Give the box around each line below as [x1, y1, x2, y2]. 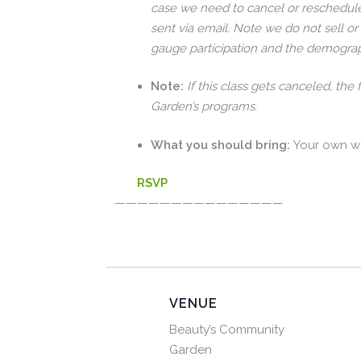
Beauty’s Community [169, 322, 284, 338]
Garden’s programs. [151, 99, 257, 114]
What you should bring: [151, 137, 293, 152]
